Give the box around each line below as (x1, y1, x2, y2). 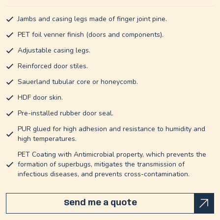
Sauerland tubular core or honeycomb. (18, 77, 138, 87)
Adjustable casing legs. (18, 46, 90, 55)
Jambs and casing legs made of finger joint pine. (18, 14, 167, 24)
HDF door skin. (18, 93, 63, 103)
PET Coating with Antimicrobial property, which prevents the (18, 150, 206, 160)
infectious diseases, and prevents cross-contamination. (18, 169, 190, 179)
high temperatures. (18, 134, 77, 144)
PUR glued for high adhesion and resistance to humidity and (18, 124, 205, 134)
